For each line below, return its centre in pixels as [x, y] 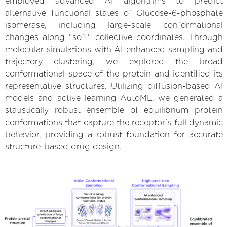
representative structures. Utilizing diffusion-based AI [114, 86]
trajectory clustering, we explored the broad [114, 61]
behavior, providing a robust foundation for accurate [114, 134]
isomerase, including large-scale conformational [114, 25]
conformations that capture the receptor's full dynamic [114, 122]
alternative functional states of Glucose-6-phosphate [114, 13]
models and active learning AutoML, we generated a [114, 98]
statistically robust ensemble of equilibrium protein [114, 110]
